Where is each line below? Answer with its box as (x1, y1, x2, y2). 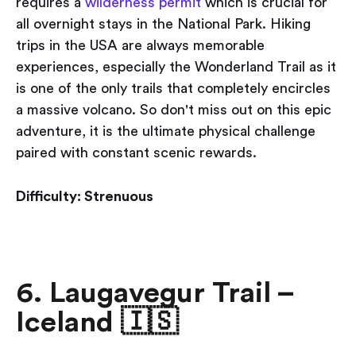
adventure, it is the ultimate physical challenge (16, 124, 315, 139)
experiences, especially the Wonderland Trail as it (16, 60, 336, 75)
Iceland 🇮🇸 (16, 308, 178, 338)
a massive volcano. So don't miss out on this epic (16, 103, 331, 118)
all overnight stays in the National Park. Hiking (16, 17, 311, 32)
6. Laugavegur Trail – (16, 279, 293, 308)
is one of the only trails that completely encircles (16, 81, 331, 96)
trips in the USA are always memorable (16, 38, 265, 53)
